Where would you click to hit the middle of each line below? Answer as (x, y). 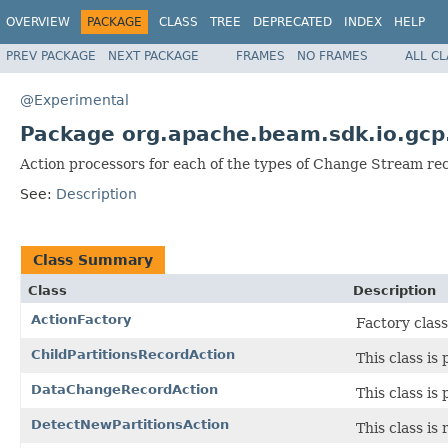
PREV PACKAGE (51, 55)
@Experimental (74, 99)
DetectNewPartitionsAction (130, 424)
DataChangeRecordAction (124, 389)
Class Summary (93, 259)
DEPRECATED (292, 22)
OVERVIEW (38, 22)
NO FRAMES (332, 55)
